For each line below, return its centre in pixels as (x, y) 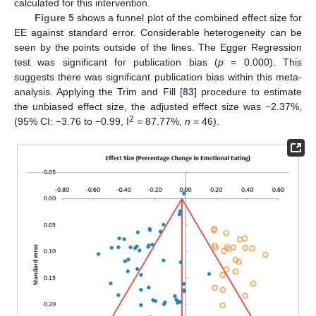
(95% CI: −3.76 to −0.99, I (72, 121)
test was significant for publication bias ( (116, 62)
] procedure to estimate (248, 91)
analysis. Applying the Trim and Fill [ (98, 91)
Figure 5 (54, 17)
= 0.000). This (263, 62)
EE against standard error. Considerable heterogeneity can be (158, 32)
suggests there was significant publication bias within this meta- (158, 77)
